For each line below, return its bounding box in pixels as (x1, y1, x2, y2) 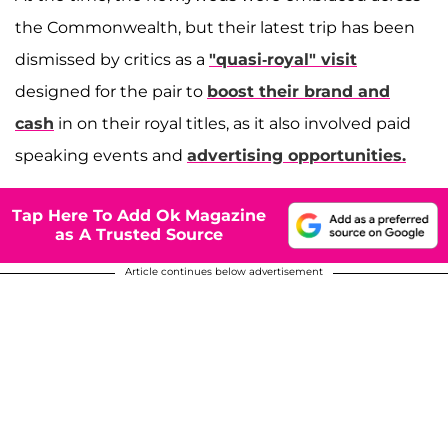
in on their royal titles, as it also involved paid (54, 113, 411, 133)
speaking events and (15, 145, 187, 165)
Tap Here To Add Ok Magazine (12, 206, 266, 226)
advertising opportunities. (187, 145, 406, 165)
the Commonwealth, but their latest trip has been (15, 17, 415, 37)
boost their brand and (207, 81, 390, 101)
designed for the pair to (15, 81, 207, 101)
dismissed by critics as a (15, 49, 209, 69)
